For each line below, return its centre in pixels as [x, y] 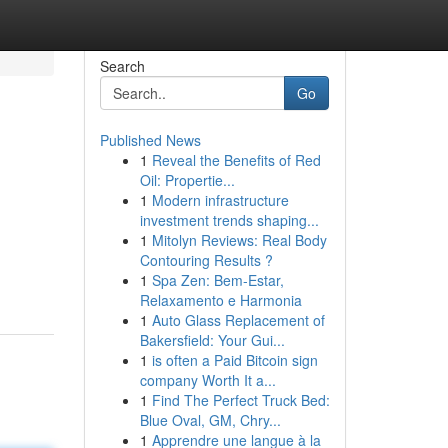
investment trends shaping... [229, 220]
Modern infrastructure [220, 200]
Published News [150, 140]
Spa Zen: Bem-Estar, [217, 280]
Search [122, 66]
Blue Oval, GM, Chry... [210, 420]
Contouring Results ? [206, 260]
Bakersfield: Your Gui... [212, 340]
